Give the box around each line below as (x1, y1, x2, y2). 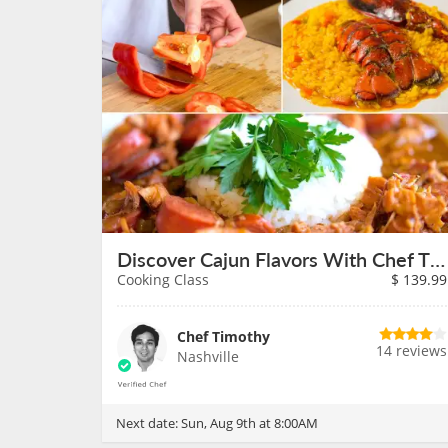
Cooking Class (117, 270, 209, 289)
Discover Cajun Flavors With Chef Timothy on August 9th (430, 245, 445, 273)
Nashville (177, 347, 239, 366)
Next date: (116, 414, 181, 432)
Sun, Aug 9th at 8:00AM (181, 414, 318, 432)
